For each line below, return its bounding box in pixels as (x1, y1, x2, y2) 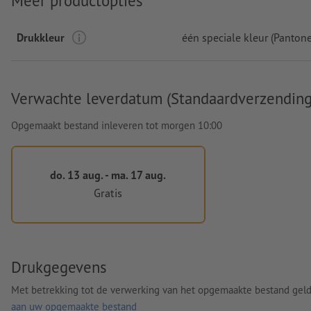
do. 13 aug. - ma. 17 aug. (50, 167, 167, 182)
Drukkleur (17, 30, 65, 44)
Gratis (94, 185, 123, 201)
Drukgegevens (11, 257, 107, 278)
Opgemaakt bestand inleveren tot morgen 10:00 (11, 118, 222, 132)
